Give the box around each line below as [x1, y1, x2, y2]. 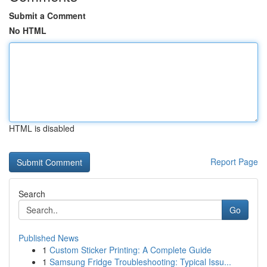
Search [18, 188, 45, 200]
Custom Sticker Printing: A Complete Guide [49, 244, 212, 256]
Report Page [210, 156, 258, 167]
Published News [18, 232, 79, 244]
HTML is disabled [9, 122, 74, 134]
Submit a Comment [9, 10, 86, 21]
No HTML [9, 24, 46, 36]
